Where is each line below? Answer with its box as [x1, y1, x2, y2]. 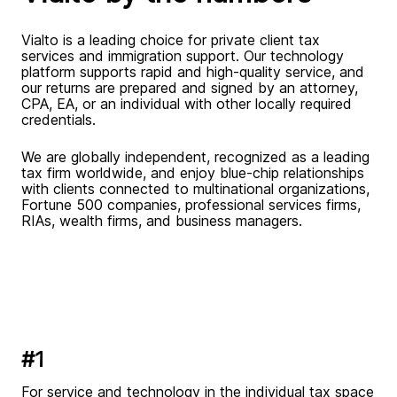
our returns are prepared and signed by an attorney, [21, 79, 358, 97]
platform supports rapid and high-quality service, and [21, 63, 364, 81]
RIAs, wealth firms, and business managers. [21, 212, 302, 230]
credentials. [21, 111, 96, 128]
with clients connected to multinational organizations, [21, 180, 370, 198]
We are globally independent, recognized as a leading [21, 148, 370, 166]
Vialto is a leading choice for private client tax [21, 31, 320, 49]
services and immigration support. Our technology [21, 47, 344, 65]
